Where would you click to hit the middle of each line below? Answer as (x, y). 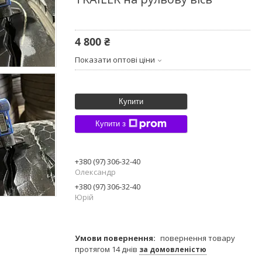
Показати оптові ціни (115, 59)
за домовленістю (173, 249)
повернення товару (198, 238)
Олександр (95, 172)
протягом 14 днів (107, 249)
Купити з (111, 124)
